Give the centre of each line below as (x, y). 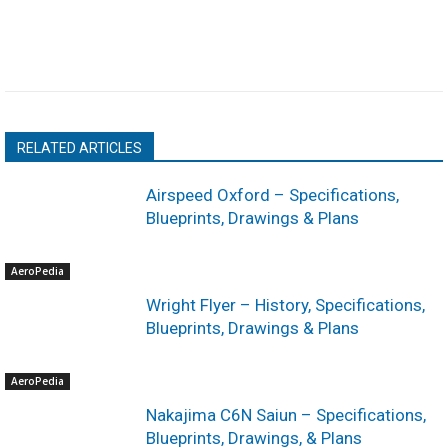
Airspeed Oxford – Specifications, (273, 195)
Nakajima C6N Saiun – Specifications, (286, 414)
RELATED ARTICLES (79, 148)
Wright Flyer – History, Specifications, (286, 304)
